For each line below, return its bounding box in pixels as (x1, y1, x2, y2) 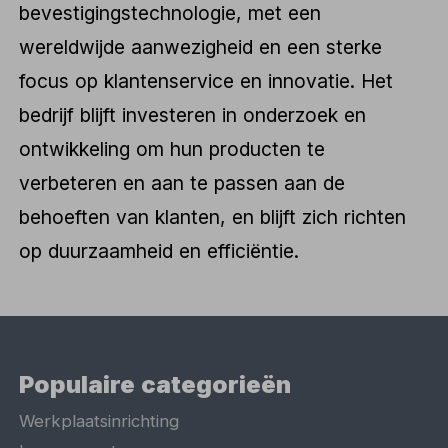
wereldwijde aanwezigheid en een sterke (19, 34, 383, 59)
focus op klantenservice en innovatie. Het (19, 68, 394, 93)
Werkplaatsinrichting (19, 411, 180, 432)
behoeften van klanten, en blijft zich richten (19, 204, 407, 229)
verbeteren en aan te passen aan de (19, 170, 346, 195)
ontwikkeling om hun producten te (19, 136, 326, 161)
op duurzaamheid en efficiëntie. (19, 238, 300, 263)
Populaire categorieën (19, 370, 292, 400)
